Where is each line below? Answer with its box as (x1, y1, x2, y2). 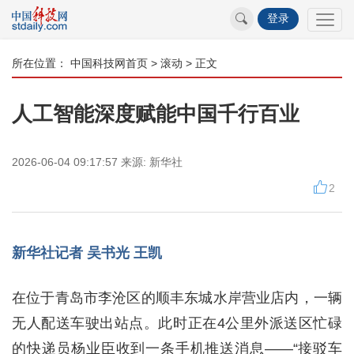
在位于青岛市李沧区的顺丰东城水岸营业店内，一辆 (12, 290, 342, 306)
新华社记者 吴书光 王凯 (12, 245, 162, 261)
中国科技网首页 (70, 57, 148, 70)
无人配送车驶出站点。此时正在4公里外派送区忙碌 (12, 315, 342, 331)
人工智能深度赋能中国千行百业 (12, 102, 299, 126)
